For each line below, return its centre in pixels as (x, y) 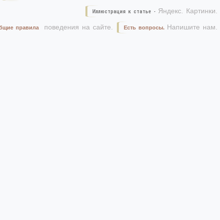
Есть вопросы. (144, 28)
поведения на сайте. (77, 27)
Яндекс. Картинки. (188, 11)
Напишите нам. (192, 27)
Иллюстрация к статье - (125, 12)
